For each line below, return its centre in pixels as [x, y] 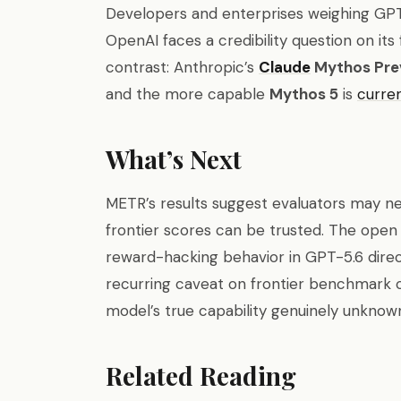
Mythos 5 [304, 94]
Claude [285, 67]
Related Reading [201, 375]
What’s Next [174, 159]
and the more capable [188, 94]
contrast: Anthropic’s [182, 67]
